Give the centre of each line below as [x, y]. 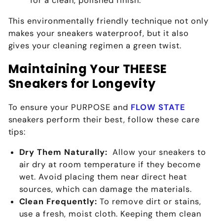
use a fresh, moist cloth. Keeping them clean [110, 214]
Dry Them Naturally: [63, 152]
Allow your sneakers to [157, 152]
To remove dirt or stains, [151, 202]
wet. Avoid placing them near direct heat [103, 177]
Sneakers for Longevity [82, 83]
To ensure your [40, 107]
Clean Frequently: [59, 202]
